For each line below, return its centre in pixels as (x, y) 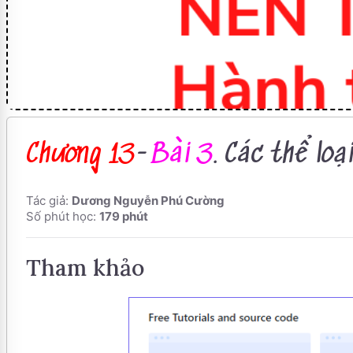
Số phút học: (63, 216)
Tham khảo (85, 267)
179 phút (124, 216)
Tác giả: (49, 200)
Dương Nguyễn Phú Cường (148, 200)
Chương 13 (80, 155)
